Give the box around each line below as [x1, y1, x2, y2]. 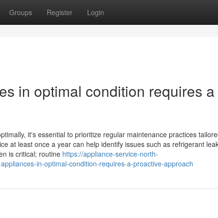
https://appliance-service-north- [62, 149, 158, 159]
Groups [9, 7, 32, 17]
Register [47, 7, 73, 17]
